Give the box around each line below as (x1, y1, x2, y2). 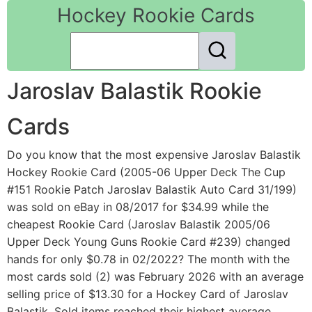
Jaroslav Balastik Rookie (7, 77, 262, 105)
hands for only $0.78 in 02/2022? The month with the (7, 252, 290, 267)
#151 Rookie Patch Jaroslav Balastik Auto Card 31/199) (7, 182, 297, 197)
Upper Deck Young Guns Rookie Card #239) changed (7, 235, 290, 249)
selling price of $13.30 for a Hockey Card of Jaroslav (7, 287, 288, 302)
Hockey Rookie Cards (57, 3, 255, 27)
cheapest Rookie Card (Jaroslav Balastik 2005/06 (7, 217, 270, 232)
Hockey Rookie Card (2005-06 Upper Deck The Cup (7, 165, 286, 180)
